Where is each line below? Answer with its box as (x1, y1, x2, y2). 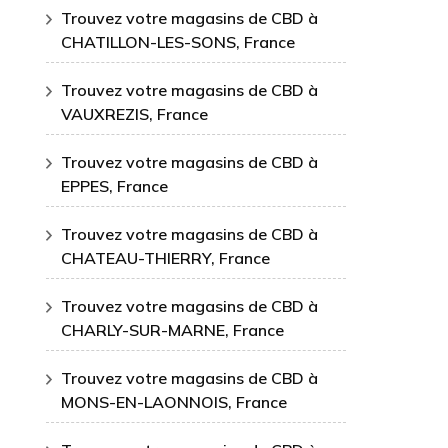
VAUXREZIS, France (61, 104, 208, 124)
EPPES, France (61, 176, 168, 196)
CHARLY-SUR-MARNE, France (61, 320, 284, 340)
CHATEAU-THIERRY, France (61, 248, 270, 268)
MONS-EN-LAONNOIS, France (61, 392, 287, 412)
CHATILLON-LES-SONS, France (61, 32, 295, 52)
